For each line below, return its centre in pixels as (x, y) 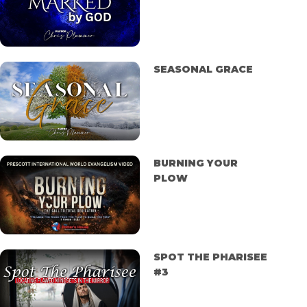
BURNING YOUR (195, 163)
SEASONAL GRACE (203, 70)
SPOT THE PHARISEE (210, 257)
